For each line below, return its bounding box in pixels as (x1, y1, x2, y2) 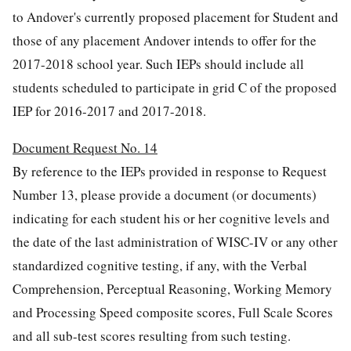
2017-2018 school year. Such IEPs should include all (13, 54, 304, 73)
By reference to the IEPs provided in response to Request (13, 161, 327, 180)
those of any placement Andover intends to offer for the (13, 31, 317, 49)
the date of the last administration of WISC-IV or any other (13, 232, 338, 251)
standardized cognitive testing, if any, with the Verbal (13, 255, 307, 274)
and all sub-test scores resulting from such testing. (13, 326, 291, 345)
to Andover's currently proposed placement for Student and (13, 7, 338, 26)
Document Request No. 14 (13, 138, 157, 157)
